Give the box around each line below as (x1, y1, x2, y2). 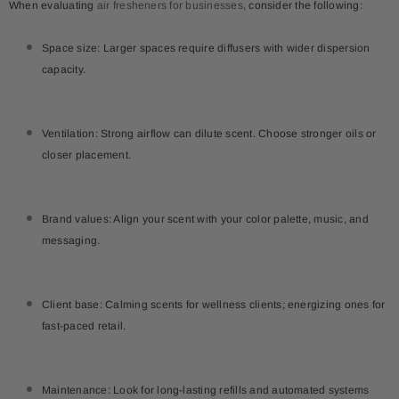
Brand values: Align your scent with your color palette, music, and (42, 212, 369, 225)
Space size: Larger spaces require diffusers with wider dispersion (42, 41, 370, 54)
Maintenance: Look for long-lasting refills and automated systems (42, 383, 370, 396)
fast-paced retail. (42, 319, 126, 332)
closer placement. (42, 148, 132, 161)
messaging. (42, 233, 101, 247)
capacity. (42, 62, 86, 76)
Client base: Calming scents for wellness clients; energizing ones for (42, 297, 386, 311)
